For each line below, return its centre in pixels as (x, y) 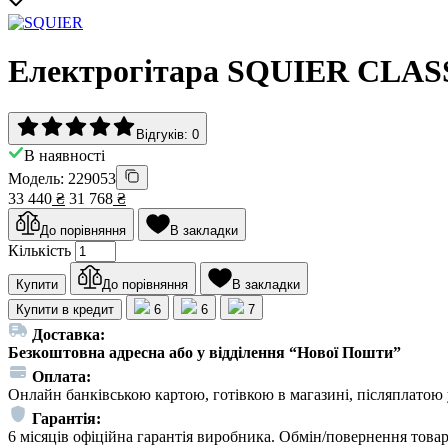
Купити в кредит (65, 309)
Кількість (39, 250)
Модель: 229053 (62, 178)
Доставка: (68, 334)
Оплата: (61, 376)
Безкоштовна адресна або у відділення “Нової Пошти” (204, 352)
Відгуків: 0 (167, 134)
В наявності (64, 155)
